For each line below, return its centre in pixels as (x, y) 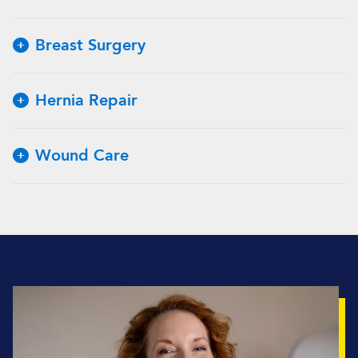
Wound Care (82, 155)
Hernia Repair (86, 100)
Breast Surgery (90, 45)
